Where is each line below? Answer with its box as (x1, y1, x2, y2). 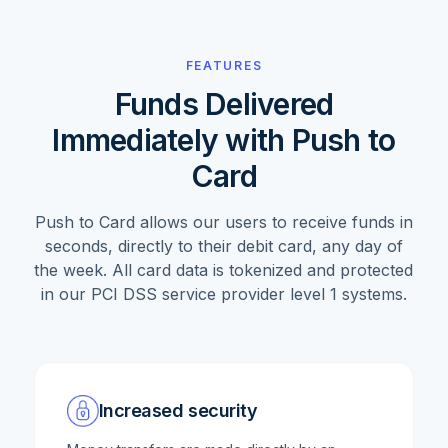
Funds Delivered (114, 86, 334, 123)
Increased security (98, 400, 258, 422)
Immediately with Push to (52, 122, 396, 159)
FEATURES (185, 58, 263, 74)
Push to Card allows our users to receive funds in (34, 212, 413, 233)
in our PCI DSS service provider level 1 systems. (40, 284, 407, 305)
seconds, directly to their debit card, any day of (44, 236, 403, 257)
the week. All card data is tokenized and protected (34, 260, 414, 281)
